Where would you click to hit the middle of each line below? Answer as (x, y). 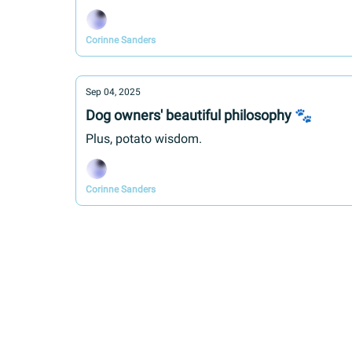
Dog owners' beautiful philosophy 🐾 (199, 115)
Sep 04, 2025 (113, 92)
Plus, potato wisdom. (144, 139)
